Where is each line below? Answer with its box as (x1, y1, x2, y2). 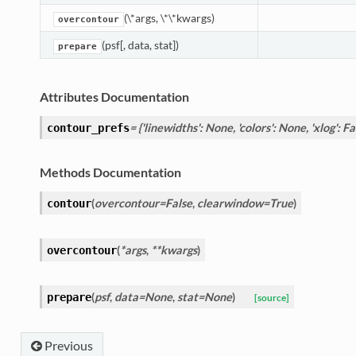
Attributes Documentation (39, 89, 189, 105)
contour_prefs (46, 122, 130, 135)
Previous (41, 338, 93, 354)
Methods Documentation (39, 164, 181, 180)
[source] (253, 292, 289, 304)
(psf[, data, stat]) (101, 38, 179, 52)
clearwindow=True (196, 196, 293, 211)
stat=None (176, 290, 232, 304)
